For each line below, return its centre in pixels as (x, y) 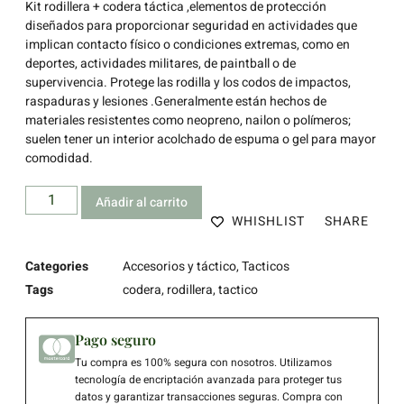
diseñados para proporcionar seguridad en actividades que (191, 25)
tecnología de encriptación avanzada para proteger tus (208, 380)
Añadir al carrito (142, 203)
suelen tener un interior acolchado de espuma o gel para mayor (201, 139)
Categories (57, 267)
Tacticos (266, 267)
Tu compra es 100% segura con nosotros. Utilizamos (203, 363)
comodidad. (59, 158)
